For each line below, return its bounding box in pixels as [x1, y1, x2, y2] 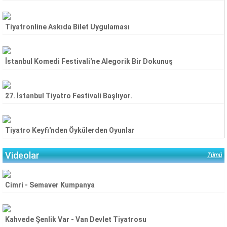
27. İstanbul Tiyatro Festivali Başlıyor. [5, 92, 132, 100]
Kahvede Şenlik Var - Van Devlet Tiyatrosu [5, 215, 146, 223]
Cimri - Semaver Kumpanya [5, 181, 95, 189]
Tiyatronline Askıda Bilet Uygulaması [5, 23, 130, 31]
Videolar [5, 150, 40, 161]
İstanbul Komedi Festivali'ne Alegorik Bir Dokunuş [5, 57, 173, 65]
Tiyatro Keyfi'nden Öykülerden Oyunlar [5, 126, 135, 134]
